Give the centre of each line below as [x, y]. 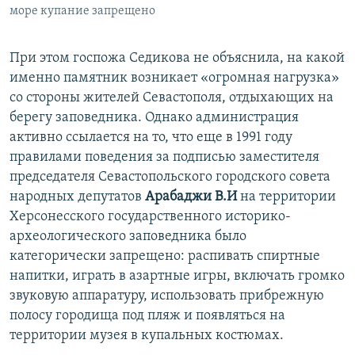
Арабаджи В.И [191, 197]
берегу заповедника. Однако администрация [154, 118]
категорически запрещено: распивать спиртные [165, 257]
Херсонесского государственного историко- [150, 217]
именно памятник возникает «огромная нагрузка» [174, 78]
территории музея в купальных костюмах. [147, 336]
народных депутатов [77, 197]
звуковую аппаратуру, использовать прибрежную [167, 296]
